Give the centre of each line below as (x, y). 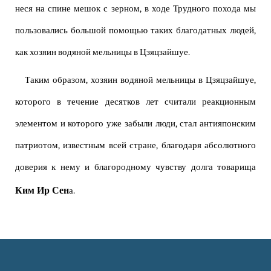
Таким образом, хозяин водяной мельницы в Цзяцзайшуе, (140, 80)
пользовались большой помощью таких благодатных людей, (135, 31)
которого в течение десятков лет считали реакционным (135, 102)
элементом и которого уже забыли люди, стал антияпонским (135, 124)
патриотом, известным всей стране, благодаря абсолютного (135, 146)
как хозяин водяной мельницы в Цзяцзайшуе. (103, 53)
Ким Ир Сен (42, 191)
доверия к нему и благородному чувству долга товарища (135, 168)
